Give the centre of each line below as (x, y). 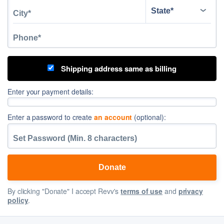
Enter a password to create (51, 117)
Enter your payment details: (51, 92)
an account (113, 117)
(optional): (149, 117)
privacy (190, 191)
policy (18, 200)
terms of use (142, 191)
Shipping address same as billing (118, 69)
